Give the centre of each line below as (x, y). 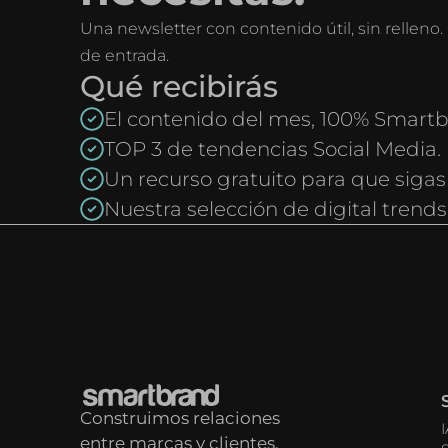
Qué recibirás (179, 86)
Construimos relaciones (180, 418)
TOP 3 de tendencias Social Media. (272, 149)
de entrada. (124, 55)
